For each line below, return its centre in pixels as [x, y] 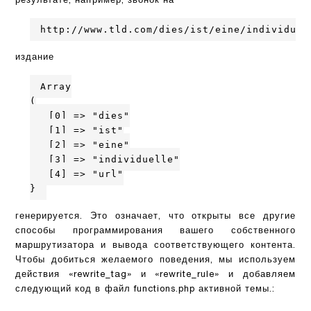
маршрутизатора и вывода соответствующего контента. [155, 246]
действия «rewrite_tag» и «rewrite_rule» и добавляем [155, 276]
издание [35, 58]
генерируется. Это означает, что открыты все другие [155, 217]
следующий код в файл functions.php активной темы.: [145, 290]
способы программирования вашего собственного [155, 232]
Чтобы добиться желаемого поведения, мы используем [155, 261]
